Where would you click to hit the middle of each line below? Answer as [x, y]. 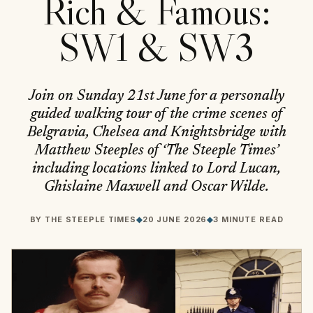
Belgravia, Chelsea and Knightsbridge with [156, 133]
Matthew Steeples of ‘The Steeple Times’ [156, 151]
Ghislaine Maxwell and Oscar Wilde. [156, 187]
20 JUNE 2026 [175, 220]
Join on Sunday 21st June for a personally [156, 96]
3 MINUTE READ [248, 220]
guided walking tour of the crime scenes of [156, 115]
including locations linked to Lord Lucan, [156, 169]
